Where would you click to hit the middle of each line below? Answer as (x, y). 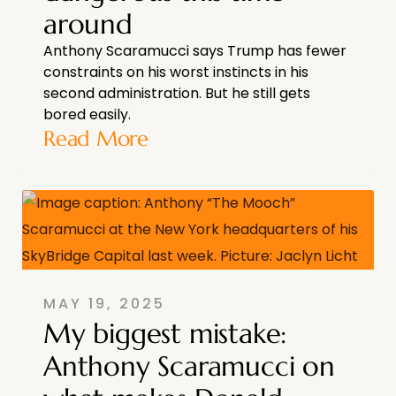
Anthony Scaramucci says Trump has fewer (195, 51)
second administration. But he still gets (177, 94)
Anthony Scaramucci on (189, 366)
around (88, 24)
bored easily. (87, 115)
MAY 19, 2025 (104, 304)
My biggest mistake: (165, 334)
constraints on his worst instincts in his (176, 72)
